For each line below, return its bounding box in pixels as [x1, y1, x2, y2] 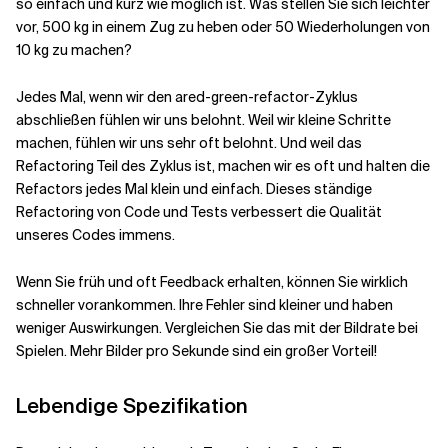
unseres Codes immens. [16, 226, 175, 244]
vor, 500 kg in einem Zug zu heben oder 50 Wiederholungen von [16, 18, 430, 36]
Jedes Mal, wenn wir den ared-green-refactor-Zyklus [16, 88, 358, 106]
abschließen [16, 111, 96, 129]
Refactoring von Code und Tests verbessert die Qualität [16, 203, 382, 221]
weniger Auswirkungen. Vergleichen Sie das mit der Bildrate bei [16, 319, 418, 337]
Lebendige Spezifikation [16, 393, 248, 419]
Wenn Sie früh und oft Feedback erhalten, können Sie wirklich [16, 273, 408, 291]
